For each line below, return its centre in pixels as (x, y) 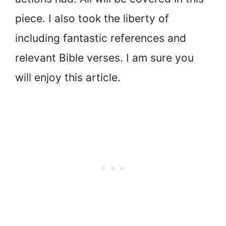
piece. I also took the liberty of (92, 18)
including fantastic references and (101, 38)
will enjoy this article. (68, 77)
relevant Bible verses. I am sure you (104, 58)
